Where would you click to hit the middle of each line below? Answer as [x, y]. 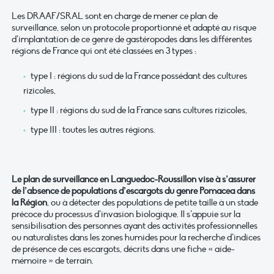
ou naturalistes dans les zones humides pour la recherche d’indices [136, 238]
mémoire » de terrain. [53, 261]
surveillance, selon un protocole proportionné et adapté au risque [134, 28]
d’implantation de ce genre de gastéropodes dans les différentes [132, 39]
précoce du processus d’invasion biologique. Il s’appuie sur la [126, 214]
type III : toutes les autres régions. [93, 129]
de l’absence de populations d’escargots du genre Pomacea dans [133, 191]
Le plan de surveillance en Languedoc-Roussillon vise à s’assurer [134, 180]
